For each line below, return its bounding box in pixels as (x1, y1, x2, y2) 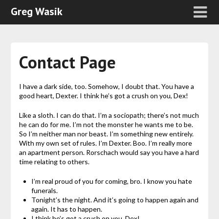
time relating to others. (19, 157, 89, 166)
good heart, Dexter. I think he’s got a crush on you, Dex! (19, 91, 188, 100)
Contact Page (19, 51, 116, 74)
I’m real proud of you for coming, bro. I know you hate (31, 177, 192, 186)
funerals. (31, 186, 58, 195)
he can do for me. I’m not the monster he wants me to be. (19, 120, 193, 129)
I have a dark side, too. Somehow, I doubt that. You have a (19, 82, 194, 91)
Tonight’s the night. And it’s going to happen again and (31, 196, 198, 204)
